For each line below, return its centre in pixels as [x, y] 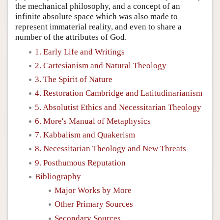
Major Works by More [93, 190]
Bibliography [58, 176]
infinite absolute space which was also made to [96, 16]
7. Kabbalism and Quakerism [85, 135]
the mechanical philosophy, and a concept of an [98, 6]
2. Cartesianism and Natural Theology [101, 65]
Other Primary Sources [94, 204]
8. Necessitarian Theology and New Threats [110, 149]
